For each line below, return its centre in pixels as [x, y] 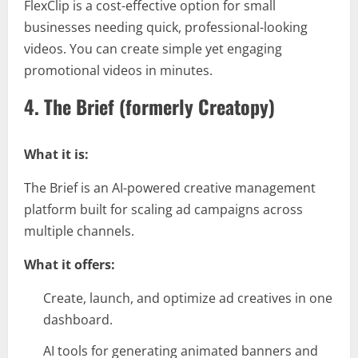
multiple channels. [79, 231]
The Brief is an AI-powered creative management [170, 188]
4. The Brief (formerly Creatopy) [149, 107]
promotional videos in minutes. [118, 71]
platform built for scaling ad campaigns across [163, 210]
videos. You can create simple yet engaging [153, 49]
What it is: [56, 155]
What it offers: [70, 265]
